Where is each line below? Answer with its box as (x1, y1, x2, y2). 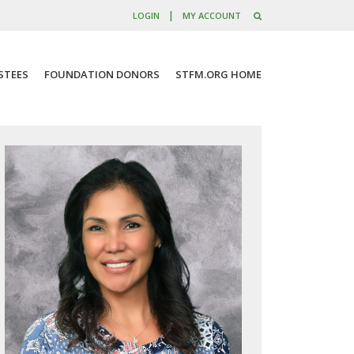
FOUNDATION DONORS (44, 66, 160, 81)
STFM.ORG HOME (175, 66, 262, 81)
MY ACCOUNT (183, 9, 242, 21)
